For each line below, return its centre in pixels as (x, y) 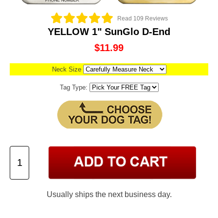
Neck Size (67, 70)
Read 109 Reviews (142, 18)
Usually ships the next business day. (109, 194)
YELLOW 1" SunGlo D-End (109, 32)
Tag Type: (74, 88)
